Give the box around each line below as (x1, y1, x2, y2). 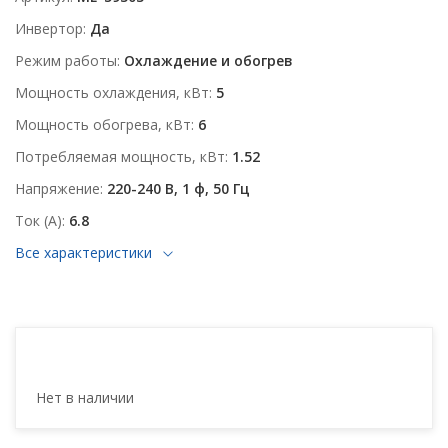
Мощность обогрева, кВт (15, 115, 191, 134)
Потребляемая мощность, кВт (15, 147, 225, 166)
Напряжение (15, 179, 100, 198)
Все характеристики (15, 243, 152, 262)
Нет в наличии (36, 388, 134, 407)
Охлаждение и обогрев (124, 51, 293, 70)
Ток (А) (15, 211, 62, 230)
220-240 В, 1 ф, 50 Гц (107, 179, 250, 198)
